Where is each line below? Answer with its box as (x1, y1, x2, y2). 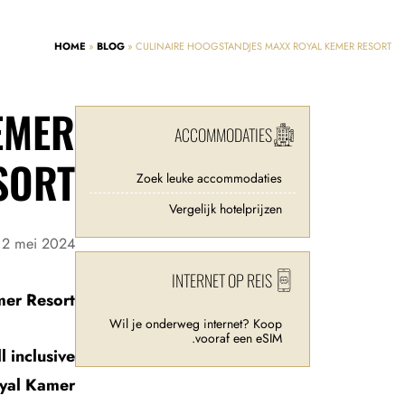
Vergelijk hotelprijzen (169, 200, 282, 218)
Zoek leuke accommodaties (137, 169, 282, 187)
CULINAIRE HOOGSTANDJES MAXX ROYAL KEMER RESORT (136, 39, 391, 53)
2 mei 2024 (2, 233, 75, 254)
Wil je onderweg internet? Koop (109, 315, 282, 333)
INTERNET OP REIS (172, 268, 272, 292)
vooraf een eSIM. (195, 329, 282, 347)
